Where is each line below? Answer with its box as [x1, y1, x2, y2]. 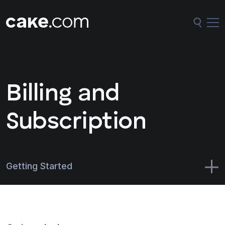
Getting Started [6, 161, 72, 172]
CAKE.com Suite [6, 188, 76, 199]
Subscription [6, 110, 146, 135]
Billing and [6, 82, 120, 106]
